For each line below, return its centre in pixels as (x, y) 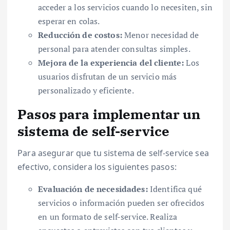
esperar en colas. (69, 21)
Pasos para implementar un (109, 114)
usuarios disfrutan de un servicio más (108, 77)
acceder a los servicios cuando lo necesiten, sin (125, 7)
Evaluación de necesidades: (93, 189)
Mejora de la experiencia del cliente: (111, 63)
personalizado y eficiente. (86, 91)
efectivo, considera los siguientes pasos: (97, 167)
